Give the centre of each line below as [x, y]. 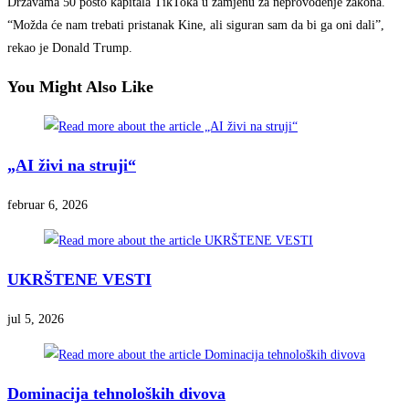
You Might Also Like [80, 87]
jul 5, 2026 [36, 320]
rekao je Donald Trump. [70, 48]
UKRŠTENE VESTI [79, 280]
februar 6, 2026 [47, 205]
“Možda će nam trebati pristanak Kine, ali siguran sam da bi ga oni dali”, [196, 26]
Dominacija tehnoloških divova [116, 394]
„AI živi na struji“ [72, 166]
